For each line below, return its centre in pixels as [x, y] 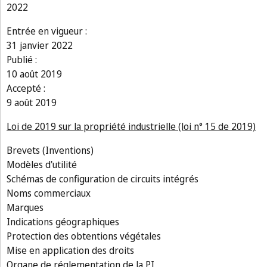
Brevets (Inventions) [50, 150]
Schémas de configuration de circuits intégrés [103, 179]
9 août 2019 [32, 103]
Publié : [22, 60]
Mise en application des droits [70, 250]
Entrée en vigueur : [47, 31]
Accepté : [26, 88]
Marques [25, 207]
